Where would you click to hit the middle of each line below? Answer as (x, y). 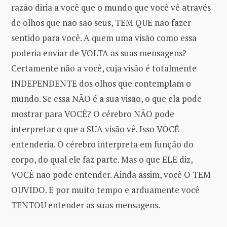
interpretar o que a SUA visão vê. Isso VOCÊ (95, 129)
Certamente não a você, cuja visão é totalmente (104, 68)
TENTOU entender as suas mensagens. (86, 205)
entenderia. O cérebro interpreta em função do (102, 144)
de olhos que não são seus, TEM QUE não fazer (101, 23)
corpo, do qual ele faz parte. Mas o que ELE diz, (102, 160)
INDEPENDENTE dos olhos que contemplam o (101, 84)
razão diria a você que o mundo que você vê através (111, 8)
